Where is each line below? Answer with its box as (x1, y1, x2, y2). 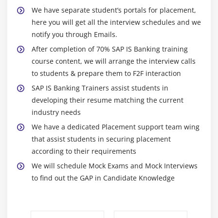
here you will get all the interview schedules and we (32, 17, 201, 27)
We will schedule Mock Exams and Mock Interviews (32, 161, 198, 170)
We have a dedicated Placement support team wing (32, 122, 200, 131)
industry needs (32, 107, 81, 117)
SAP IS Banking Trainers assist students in (32, 83, 168, 92)
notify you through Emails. (32, 29, 117, 39)
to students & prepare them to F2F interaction (32, 68, 181, 78)
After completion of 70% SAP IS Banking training (32, 44, 188, 54)
